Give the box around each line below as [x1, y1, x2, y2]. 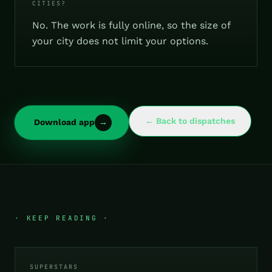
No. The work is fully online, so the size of [32, 19, 230, 31]
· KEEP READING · [15, 213, 109, 222]
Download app [34, 117, 95, 127]
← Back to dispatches [145, 115, 235, 126]
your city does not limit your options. [32, 35, 208, 47]
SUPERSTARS [30, 262, 78, 271]
